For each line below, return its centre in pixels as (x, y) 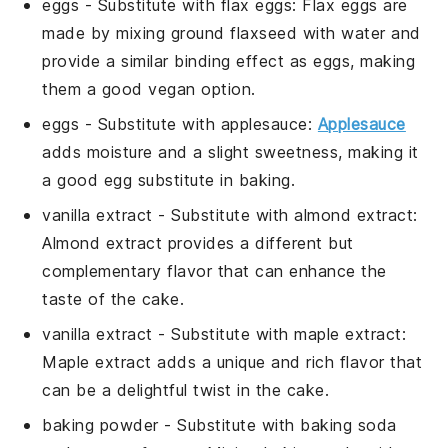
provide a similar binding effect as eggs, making (229, 60)
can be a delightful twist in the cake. (186, 389)
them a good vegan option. (149, 88)
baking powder (100, 424)
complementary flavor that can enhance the (214, 270)
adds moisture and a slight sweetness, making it (230, 151)
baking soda (348, 424)
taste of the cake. (113, 298)
